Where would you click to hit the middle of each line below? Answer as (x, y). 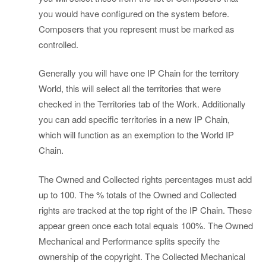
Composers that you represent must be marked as (137, 28)
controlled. (58, 44)
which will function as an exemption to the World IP (136, 135)
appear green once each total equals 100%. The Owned (146, 225)
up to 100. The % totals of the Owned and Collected (137, 194)
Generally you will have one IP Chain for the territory (139, 73)
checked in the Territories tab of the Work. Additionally (142, 104)
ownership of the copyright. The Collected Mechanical (142, 256)
